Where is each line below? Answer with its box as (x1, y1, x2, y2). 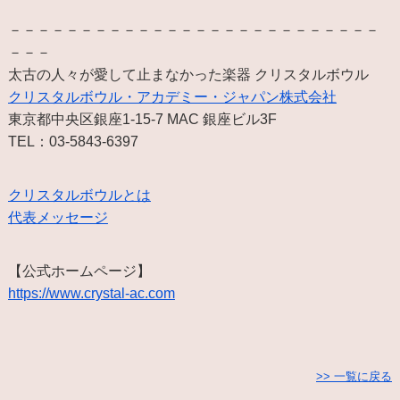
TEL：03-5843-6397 (7, 133, 138, 149)
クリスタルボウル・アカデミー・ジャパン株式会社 (7, 88, 337, 104)
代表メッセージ (7, 209, 108, 225)
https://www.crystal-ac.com (7, 285, 175, 301)
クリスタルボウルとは (7, 187, 151, 203)
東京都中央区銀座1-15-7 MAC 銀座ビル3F (7, 111, 277, 127)
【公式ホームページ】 (7, 262, 151, 279)
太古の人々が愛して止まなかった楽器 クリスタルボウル (7, 66, 369, 82)
